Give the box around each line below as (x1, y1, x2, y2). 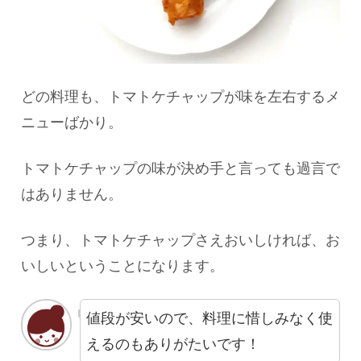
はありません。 (21, 186, 122, 203)
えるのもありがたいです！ (86, 336, 261, 353)
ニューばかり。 (21, 114, 122, 131)
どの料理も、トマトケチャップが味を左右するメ (21, 88, 340, 105)
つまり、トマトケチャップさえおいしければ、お (21, 232, 340, 249)
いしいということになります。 (21, 258, 224, 275)
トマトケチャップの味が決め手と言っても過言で (21, 160, 340, 177)
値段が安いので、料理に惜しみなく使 (86, 310, 334, 327)
